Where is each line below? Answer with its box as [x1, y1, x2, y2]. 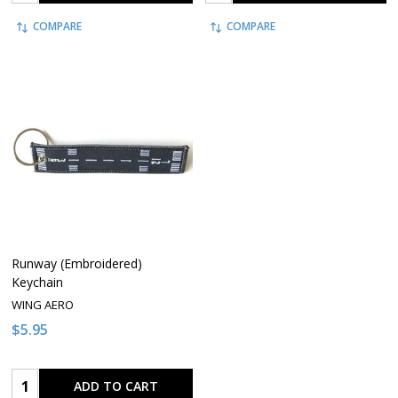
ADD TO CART [74, 378, 158, 395]
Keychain [12, 273, 63, 291]
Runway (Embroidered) [12, 254, 142, 272]
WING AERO [12, 296, 74, 313]
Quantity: [12, 370, 72, 390]
